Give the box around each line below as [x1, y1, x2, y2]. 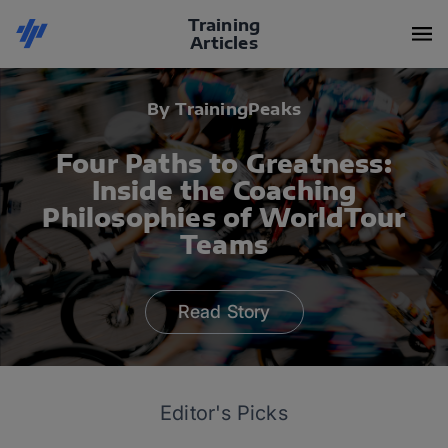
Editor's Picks [160, 401, 288, 425]
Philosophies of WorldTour [42, 202, 406, 232]
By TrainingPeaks [146, 99, 302, 119]
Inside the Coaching [91, 175, 357, 205]
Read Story [177, 301, 271, 322]
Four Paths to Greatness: [56, 148, 392, 178]
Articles [190, 33, 258, 53]
